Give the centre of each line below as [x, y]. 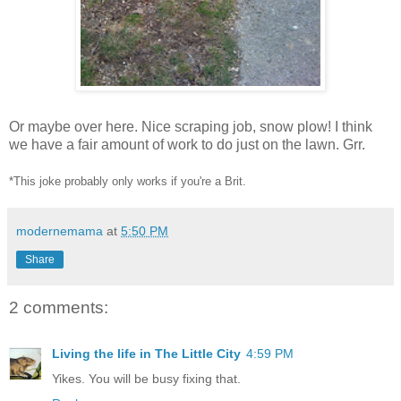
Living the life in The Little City [146, 354]
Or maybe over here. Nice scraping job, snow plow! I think [191, 126]
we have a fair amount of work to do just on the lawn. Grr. [187, 144]
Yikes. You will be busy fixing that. [146, 379]
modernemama [60, 230]
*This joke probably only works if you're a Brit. [128, 181]
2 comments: [59, 307]
